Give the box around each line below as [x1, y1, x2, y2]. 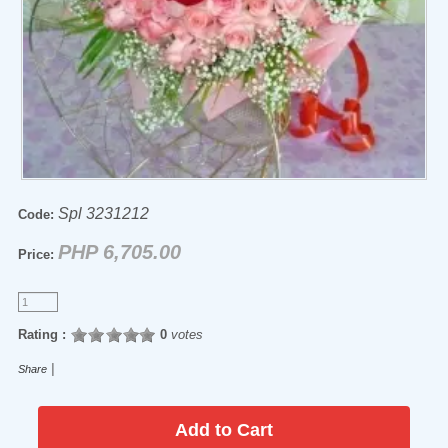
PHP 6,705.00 [57, 241, 181, 263]
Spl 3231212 [57, 205, 149, 222]
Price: [17, 247, 54, 262]
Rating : [17, 327, 66, 342]
